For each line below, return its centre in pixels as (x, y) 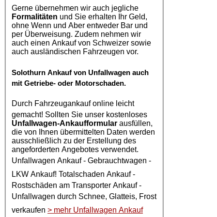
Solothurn (30, 72)
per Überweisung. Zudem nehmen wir (76, 34)
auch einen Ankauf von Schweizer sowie (81, 43)
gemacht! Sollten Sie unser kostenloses (79, 114)
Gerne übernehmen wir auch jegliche (75, 8)
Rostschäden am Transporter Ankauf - (77, 185)
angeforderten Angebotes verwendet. (75, 149)
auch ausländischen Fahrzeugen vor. (75, 51)
